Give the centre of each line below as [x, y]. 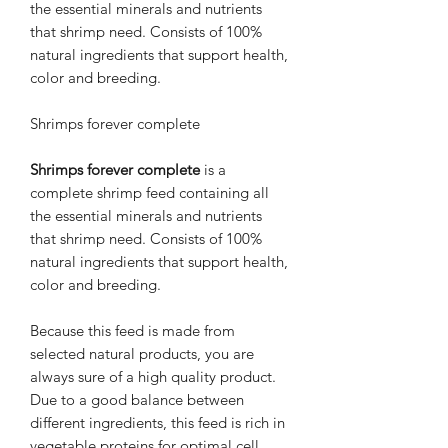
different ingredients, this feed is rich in [157, 422]
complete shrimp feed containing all [149, 192]
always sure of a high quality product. [153, 376]
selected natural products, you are [142, 353]
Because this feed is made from [132, 330]
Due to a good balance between [137, 399]
